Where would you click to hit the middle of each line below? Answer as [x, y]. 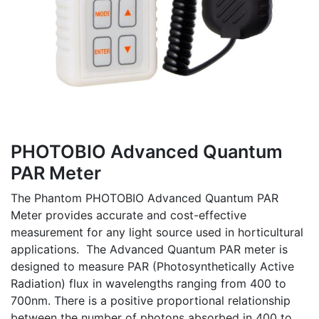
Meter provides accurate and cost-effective [129, 215]
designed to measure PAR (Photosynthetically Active [152, 266]
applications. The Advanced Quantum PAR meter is [149, 249]
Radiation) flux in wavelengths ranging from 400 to [148, 283]
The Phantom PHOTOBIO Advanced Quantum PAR [145, 198]
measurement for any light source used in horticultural [157, 232]
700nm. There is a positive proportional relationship [151, 300]
